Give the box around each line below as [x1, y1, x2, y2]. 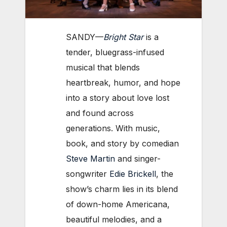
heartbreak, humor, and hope [66, 77, 180, 88]
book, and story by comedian [66, 138, 179, 148]
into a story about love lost [66, 92, 169, 103]
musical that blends [66, 62, 140, 72]
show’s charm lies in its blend [66, 183, 178, 194]
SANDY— [66, 31, 103, 42]
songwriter [66, 168, 109, 179]
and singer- [115, 153, 161, 164]
